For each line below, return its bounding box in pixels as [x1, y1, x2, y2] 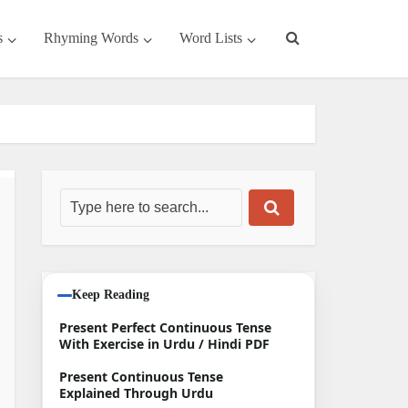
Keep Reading [72, 288, 149, 301]
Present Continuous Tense [59, 368, 223, 385]
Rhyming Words [44, 30, 138, 46]
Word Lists [179, 30, 242, 46]
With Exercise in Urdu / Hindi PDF [59, 335, 270, 352]
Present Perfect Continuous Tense [59, 319, 271, 336]
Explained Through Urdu [59, 384, 213, 402]
